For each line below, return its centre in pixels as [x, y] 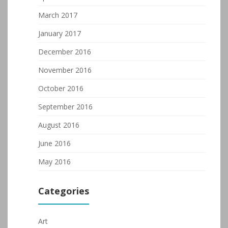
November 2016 [65, 70]
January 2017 [60, 33]
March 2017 [58, 15]
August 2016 [59, 125]
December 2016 [65, 52]
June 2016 [54, 143]
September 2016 [65, 107]
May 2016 [54, 162]
